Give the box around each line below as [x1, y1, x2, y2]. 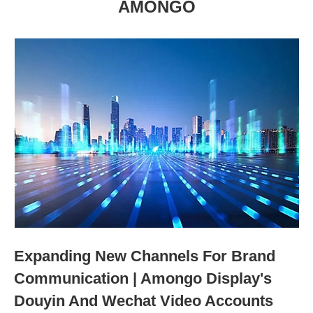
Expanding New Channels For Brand [14, 247, 275, 265]
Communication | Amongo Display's [14, 270, 272, 288]
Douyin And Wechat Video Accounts [14, 292, 273, 310]
